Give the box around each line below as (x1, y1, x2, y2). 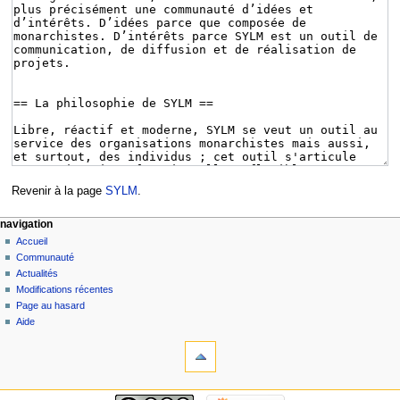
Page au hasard (16, 300, 86, 312)
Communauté (16, 252, 75, 263)
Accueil (16, 236, 48, 247)
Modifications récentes (16, 284, 114, 296)
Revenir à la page (11, 184, 105, 197)
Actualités (16, 268, 59, 279)
